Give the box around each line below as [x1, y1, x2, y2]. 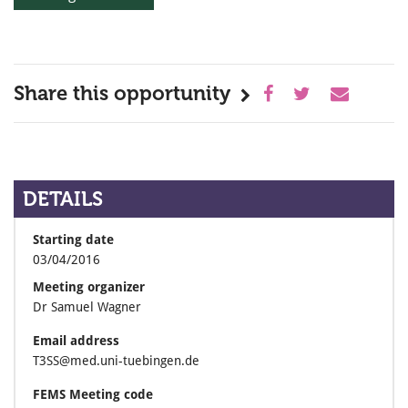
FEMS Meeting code [33, 387, 153, 402]
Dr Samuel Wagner [33, 300, 141, 314]
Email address [33, 333, 119, 348]
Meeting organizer [33, 280, 145, 294]
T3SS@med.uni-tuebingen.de [33, 353, 199, 368]
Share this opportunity [14, 81, 230, 106]
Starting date [33, 232, 114, 247]
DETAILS [23, 187, 103, 211]
